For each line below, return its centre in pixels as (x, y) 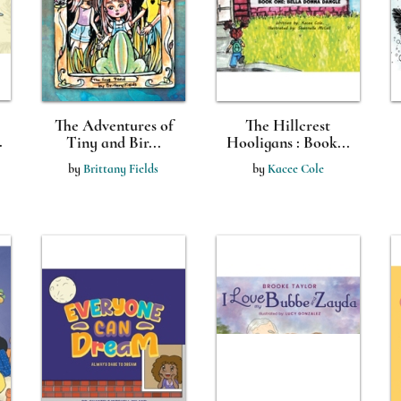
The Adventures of (113, 125)
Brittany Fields (121, 169)
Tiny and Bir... (113, 142)
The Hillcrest (288, 125)
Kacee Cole (295, 169)
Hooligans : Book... (288, 142)
